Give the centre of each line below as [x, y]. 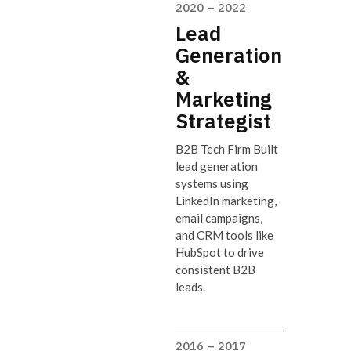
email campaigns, [219, 218]
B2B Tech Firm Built [227, 149]
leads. [190, 287]
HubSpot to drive [220, 253]
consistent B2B [215, 270]
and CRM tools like [224, 235]
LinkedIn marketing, [226, 201]
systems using [212, 184]
